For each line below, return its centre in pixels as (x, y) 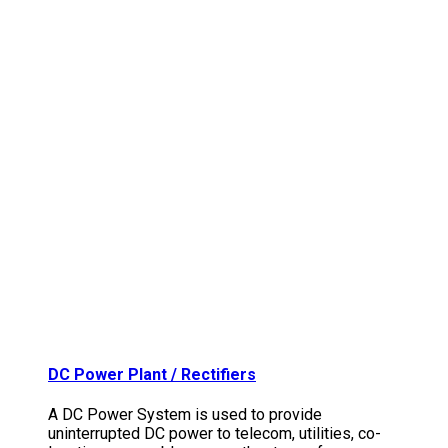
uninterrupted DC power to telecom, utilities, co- (214, 433)
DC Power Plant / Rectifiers (152, 374)
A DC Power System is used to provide (185, 414)
